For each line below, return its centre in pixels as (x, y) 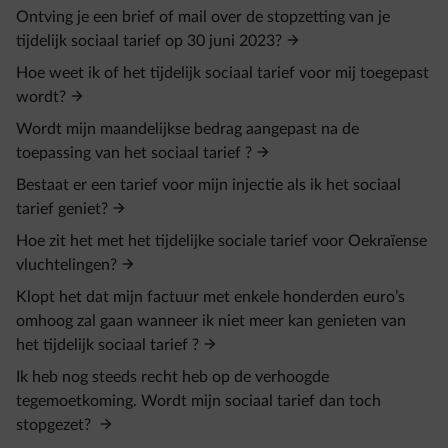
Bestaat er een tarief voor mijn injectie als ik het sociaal (208, 185)
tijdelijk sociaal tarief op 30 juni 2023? (149, 41)
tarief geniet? (62, 209)
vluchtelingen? (66, 265)
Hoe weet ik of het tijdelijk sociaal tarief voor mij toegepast (222, 73)
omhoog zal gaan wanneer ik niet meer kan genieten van (211, 321)
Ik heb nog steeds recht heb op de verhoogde (172, 377)
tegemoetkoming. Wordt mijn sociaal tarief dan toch (198, 401)
